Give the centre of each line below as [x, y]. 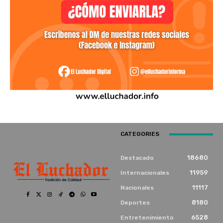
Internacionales [145, 173]
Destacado [137, 158]
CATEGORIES [140, 134]
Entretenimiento [147, 218]
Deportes [135, 203]
